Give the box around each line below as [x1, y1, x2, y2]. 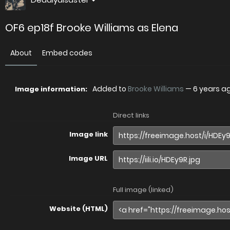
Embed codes [42, 48, 92, 58]
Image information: [15, 84, 87, 94]
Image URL [69, 154, 108, 163]
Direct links [113, 110, 149, 120]
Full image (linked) [113, 185, 174, 195]
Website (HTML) [49, 204, 108, 214]
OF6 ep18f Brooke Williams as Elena [5, 21, 178, 35]
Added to [92, 84, 128, 94]
